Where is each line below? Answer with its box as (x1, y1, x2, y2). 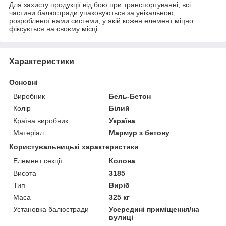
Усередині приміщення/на (109, 205, 200, 213)
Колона (109, 156, 136, 165)
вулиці (109, 213, 134, 221)
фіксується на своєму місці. (9, 24, 99, 33)
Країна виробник (13, 116, 68, 125)
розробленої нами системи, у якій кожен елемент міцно (9, 16, 193, 25)
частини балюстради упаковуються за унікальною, (9, 8, 176, 17)
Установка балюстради (13, 205, 89, 213)
